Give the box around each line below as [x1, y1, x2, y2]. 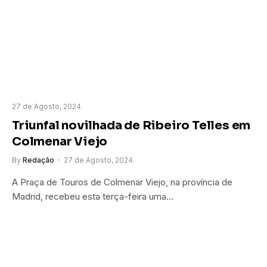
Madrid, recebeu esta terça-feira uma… [12, 191, 173, 203]
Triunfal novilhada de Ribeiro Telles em [12, 118, 251, 133]
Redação [23, 156, 54, 165]
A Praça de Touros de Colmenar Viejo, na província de [12, 176, 232, 188]
